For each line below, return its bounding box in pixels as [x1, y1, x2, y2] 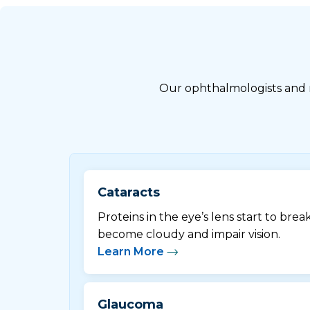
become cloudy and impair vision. [98, 227, 280, 241]
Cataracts [98, 184, 160, 200]
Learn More [98, 244, 164, 258]
